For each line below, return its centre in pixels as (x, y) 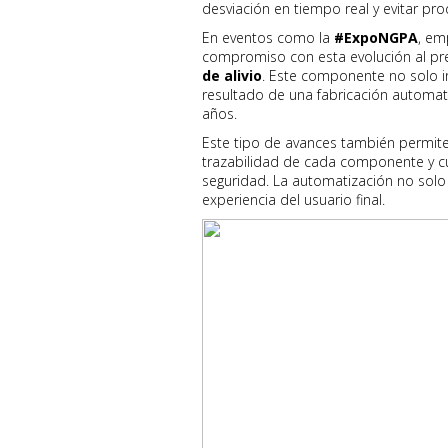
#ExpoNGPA (376, 37)
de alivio (232, 75)
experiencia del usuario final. (293, 199)
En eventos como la (268, 37)
